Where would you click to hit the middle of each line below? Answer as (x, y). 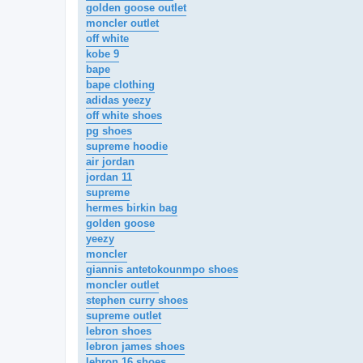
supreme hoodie (127, 147)
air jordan (110, 162)
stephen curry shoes (137, 301)
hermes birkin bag (132, 208)
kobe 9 (102, 54)
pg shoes (109, 131)
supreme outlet (124, 316)
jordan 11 (109, 177)
